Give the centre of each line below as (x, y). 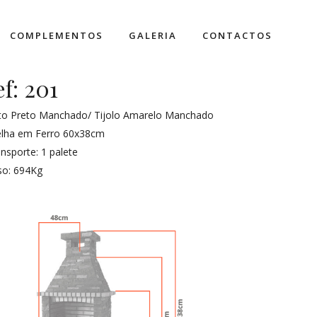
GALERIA (153, 35)
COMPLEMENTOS (57, 35)
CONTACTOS (237, 35)
